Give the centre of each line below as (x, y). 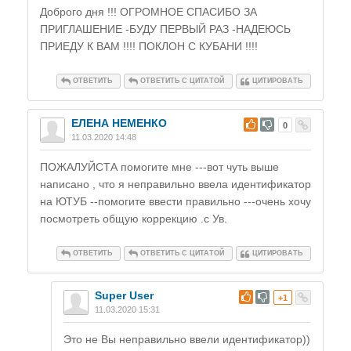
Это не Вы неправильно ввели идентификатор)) (187, 340)
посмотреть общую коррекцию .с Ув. (134, 219)
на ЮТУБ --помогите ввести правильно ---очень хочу (175, 202)
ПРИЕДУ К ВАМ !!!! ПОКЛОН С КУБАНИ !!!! (149, 47)
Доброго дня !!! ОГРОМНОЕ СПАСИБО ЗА (148, 12)
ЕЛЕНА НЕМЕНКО (119, 123)
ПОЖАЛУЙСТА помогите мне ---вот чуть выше (159, 167)
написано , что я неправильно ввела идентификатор (175, 185)
